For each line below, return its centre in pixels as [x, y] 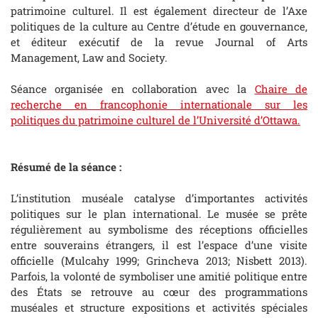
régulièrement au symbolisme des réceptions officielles [159, 230]
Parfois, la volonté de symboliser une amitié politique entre [159, 276]
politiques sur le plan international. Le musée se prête [159, 214]
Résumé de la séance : [66, 167]
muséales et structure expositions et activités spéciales [159, 308]
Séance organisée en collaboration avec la [133, 89]
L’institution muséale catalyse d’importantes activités [159, 198]
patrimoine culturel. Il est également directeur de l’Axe [159, 11]
